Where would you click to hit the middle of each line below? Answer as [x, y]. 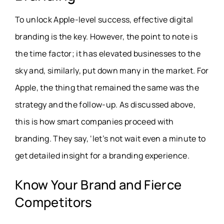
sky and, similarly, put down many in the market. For [112, 71]
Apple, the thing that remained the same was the [107, 88]
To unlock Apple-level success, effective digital [104, 20]
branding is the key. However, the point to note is [106, 37]
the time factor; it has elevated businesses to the [108, 54]
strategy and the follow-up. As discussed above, [105, 105]
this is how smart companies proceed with [94, 122]
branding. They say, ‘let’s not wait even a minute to [110, 139]
